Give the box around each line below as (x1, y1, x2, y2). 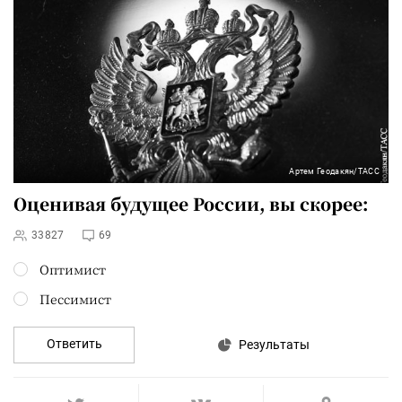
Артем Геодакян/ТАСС (289, 166, 380, 176)
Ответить (46, 336, 102, 351)
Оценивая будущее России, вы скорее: (13, 190, 368, 215)
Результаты (239, 336, 310, 352)
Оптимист (39, 259, 106, 278)
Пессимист (39, 289, 111, 308)
